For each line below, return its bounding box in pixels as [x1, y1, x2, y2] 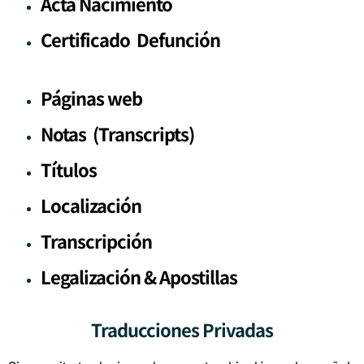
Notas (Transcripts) [41, 119, 194, 146]
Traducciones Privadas [91, 315, 273, 342]
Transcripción [41, 227, 152, 253]
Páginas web [41, 84, 142, 110]
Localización [41, 191, 141, 218]
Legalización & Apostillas [41, 262, 237, 289]
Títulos [41, 155, 97, 182]
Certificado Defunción [41, 25, 223, 52]
